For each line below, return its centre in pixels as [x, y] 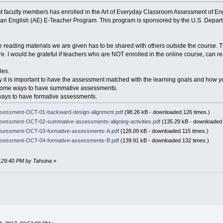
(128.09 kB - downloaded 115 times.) [164, 131]
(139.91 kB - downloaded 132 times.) [164, 141]
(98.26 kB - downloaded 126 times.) [167, 112]
